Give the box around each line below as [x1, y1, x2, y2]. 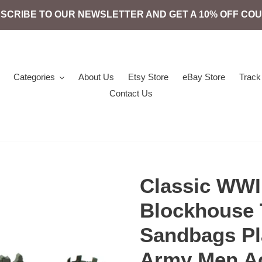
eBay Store [182, 72, 225, 82]
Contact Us [109, 88, 153, 98]
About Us [78, 72, 114, 82]
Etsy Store [127, 72, 168, 82]
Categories [13, 72, 56, 82]
